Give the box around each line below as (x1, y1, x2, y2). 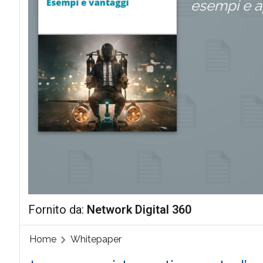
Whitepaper (70, 234, 122, 245)
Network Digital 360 (86, 203, 191, 217)
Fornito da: (28, 203, 87, 217)
